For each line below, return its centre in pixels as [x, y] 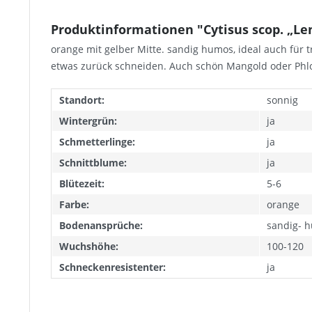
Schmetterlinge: [97, 142]
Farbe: [74, 204]
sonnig [282, 100]
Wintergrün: [88, 121]
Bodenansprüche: [101, 225]
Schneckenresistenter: [112, 267]
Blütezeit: [82, 184]
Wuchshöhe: [89, 246]
